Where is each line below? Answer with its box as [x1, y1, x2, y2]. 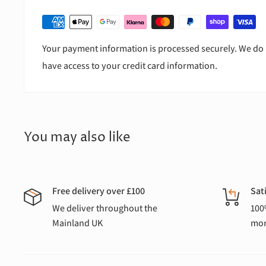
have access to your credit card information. [42, 59, 217, 72]
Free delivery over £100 [52, 185, 145, 198]
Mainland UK [52, 217, 103, 230]
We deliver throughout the [52, 202, 157, 215]
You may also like [24, 129, 130, 147]
